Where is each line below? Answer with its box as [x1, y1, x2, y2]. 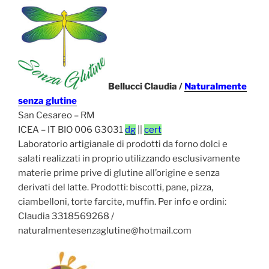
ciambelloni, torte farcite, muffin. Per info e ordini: [18, 196, 226, 208]
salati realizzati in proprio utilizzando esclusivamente [18, 153, 240, 165]
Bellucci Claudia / [108, 81, 184, 92]
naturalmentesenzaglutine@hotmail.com [18, 225, 192, 237]
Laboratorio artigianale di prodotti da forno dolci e [18, 139, 228, 150]
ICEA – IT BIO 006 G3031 [18, 124, 125, 136]
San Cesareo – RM [18, 110, 95, 121]
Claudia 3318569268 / [18, 211, 114, 222]
